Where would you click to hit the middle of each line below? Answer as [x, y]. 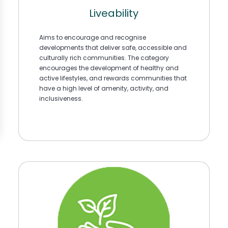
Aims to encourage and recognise [92, 37]
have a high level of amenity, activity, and [104, 88]
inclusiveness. [61, 98]
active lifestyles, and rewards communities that [113, 78]
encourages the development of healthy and [109, 68]
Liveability [114, 13]
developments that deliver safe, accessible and [113, 47]
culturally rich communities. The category [104, 58]
